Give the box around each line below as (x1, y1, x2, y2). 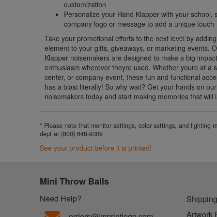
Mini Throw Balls (40, 174, 109, 187)
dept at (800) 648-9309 (40, 129, 103, 138)
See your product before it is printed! (40, 142, 152, 153)
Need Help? (40, 192, 82, 204)
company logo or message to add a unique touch (64, 18, 215, 29)
